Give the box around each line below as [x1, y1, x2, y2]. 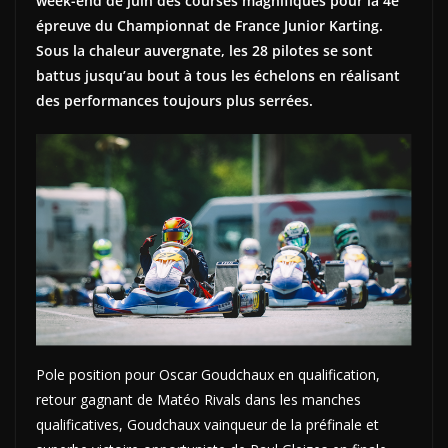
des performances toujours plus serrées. [36, 90, 313, 110]
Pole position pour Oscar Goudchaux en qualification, [36, 364, 380, 384]
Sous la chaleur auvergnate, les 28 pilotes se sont [36, 40, 373, 60]
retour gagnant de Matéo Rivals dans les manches [36, 389, 361, 409]
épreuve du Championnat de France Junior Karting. [36, 15, 383, 35]
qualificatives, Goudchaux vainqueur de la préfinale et [36, 414, 379, 434]
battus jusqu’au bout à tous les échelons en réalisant [36, 65, 400, 85]
